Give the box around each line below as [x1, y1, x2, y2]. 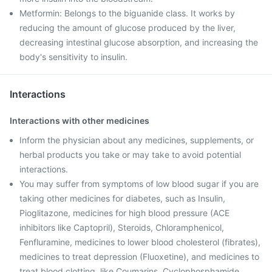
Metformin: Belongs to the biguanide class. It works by [19, 8, 235, 18]
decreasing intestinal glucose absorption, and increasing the [19, 37, 258, 47]
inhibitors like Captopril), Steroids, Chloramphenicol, [19, 222, 224, 233]
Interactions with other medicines [10, 115, 149, 126]
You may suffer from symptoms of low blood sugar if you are [19, 178, 259, 189]
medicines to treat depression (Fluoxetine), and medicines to [19, 251, 259, 262]
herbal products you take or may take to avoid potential [19, 149, 241, 160]
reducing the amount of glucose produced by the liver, [19, 22, 236, 33]
